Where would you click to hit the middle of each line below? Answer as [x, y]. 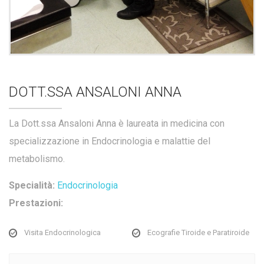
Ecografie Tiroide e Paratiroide [198, 232]
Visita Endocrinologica [62, 232]
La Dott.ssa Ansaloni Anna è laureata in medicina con [117, 123]
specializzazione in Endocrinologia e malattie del [110, 141]
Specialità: [32, 185]
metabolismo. [37, 159]
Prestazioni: [36, 203]
